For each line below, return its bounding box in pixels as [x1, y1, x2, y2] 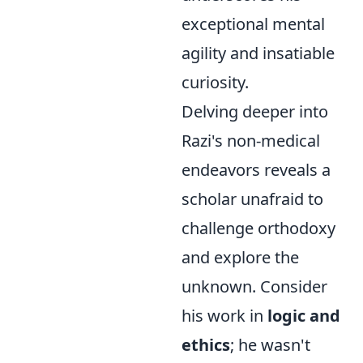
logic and [267, 305, 340, 327]
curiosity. [181, 71, 249, 93]
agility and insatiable [181, 42, 335, 64]
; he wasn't [230, 334, 310, 356]
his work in [181, 305, 267, 327]
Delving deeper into [181, 100, 328, 122]
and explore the [181, 246, 299, 268]
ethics [181, 334, 230, 356]
